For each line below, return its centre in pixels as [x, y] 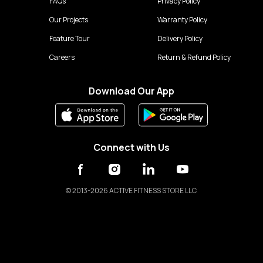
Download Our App [131, 91]
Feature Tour [69, 38]
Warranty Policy [182, 20]
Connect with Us [131, 147]
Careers [62, 57]
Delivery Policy [180, 38]
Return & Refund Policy [194, 57]
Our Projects [68, 20]
